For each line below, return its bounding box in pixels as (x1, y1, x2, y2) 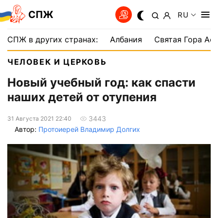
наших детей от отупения (7, 90, 157, 105)
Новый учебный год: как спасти (7, 75, 196, 90)
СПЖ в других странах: (7, 35, 98, 44)
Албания (110, 35, 142, 44)
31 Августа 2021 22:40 (7, 114, 72, 122)
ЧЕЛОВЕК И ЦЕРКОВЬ (7, 57, 107, 67)
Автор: (15, 125, 38, 134)
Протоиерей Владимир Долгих (38, 125, 140, 134)
